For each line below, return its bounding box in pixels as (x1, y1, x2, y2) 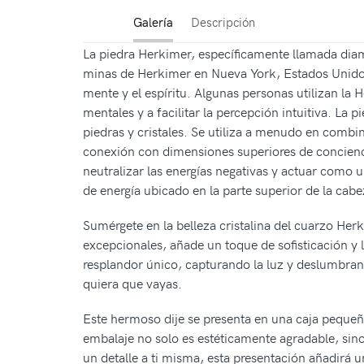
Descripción (190, 14, 255, 31)
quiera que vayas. (83, 274, 182, 292)
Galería (132, 14, 173, 31)
